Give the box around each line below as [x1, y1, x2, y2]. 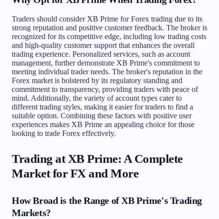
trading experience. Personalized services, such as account [12, 49, 190, 58]
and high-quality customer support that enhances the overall [12, 41, 195, 49]
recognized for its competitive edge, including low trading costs [12, 32, 206, 41]
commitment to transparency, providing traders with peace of [12, 85, 198, 93]
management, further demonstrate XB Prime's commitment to [12, 58, 200, 67]
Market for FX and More [12, 166, 139, 180]
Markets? [12, 207, 51, 218]
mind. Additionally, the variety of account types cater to [12, 93, 182, 102]
